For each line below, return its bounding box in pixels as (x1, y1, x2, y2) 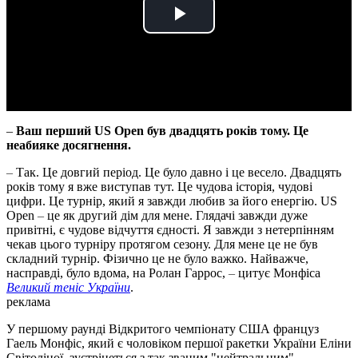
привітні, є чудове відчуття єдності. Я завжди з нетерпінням (6, 223, 334, 237)
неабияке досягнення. (6, 138, 131, 153)
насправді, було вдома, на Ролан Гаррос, (6, 266, 229, 280)
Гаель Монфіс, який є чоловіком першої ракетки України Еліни (6, 336, 352, 351)
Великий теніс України (6, 280, 130, 295)
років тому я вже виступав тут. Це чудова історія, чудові (6, 180, 312, 194)
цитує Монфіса (235, 266, 320, 280)
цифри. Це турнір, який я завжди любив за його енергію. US (6, 194, 337, 209)
